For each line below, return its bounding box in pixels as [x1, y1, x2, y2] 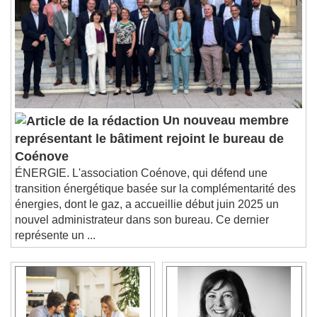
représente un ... [15, 239, 96, 252]
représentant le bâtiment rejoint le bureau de [15, 142, 284, 156]
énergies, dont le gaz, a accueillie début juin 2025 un [15, 208, 279, 221]
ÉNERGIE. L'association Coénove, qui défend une [15, 177, 267, 190]
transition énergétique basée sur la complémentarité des [15, 192, 296, 205]
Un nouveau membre [159, 124, 289, 138]
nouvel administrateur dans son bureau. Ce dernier [15, 224, 269, 236]
